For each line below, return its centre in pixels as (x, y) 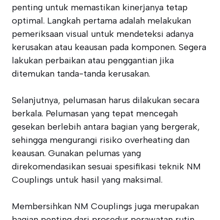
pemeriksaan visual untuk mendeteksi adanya (103, 34)
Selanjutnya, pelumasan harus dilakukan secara (106, 100)
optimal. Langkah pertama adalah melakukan (101, 21)
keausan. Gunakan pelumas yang (76, 153)
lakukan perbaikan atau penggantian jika (93, 60)
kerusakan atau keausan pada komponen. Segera (109, 47)
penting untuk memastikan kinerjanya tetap (100, 7)
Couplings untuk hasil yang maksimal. (87, 180)
